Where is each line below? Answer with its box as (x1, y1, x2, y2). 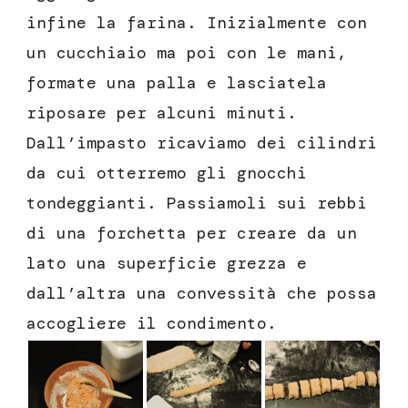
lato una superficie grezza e (26, 252, 307, 275)
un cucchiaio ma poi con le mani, (26, 42, 347, 65)
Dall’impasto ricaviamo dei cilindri (26, 132, 377, 155)
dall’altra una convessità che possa (26, 282, 377, 305)
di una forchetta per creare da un (26, 222, 357, 245)
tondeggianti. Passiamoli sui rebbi (26, 192, 367, 215)
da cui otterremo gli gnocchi (26, 162, 307, 185)
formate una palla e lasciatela (26, 72, 327, 95)
